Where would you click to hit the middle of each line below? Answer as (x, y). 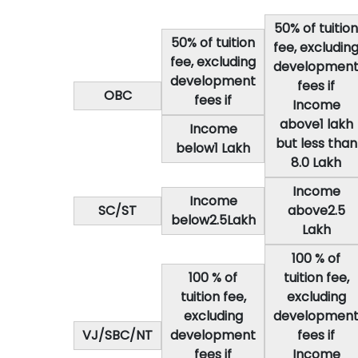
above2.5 (316, 211)
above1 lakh (316, 124)
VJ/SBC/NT (117, 335)
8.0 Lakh (316, 163)
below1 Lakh (213, 148)
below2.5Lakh (213, 220)
